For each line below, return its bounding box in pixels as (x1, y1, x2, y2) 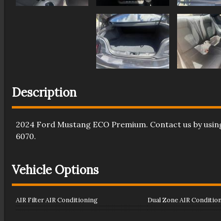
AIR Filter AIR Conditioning (15, 195, 98, 204)
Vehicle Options (11, 162, 99, 178)
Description (11, 85, 76, 101)
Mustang (57, 119, 91, 129)
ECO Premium (92, 119, 146, 129)
